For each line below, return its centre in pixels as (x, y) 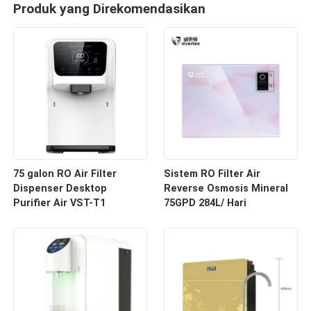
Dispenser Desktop (60, 188)
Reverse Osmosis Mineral (226, 188)
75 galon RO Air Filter (65, 174)
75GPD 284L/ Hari (205, 203)
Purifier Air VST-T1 (60, 203)
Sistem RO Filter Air (212, 174)
